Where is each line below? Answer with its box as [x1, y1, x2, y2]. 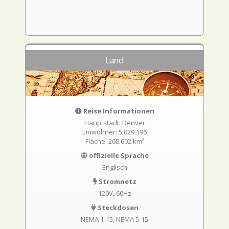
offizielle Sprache [87, 151, 149, 160]
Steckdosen [96, 203, 139, 212]
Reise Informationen [81, 106, 154, 116]
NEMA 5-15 [116, 215, 148, 224]
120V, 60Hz [98, 189, 131, 198]
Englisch [102, 163, 127, 172]
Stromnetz [97, 177, 136, 186]
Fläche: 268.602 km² [85, 136, 144, 146]
